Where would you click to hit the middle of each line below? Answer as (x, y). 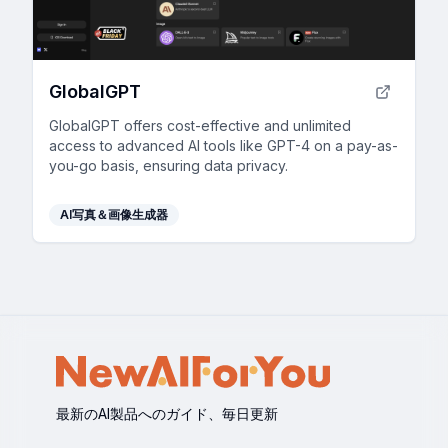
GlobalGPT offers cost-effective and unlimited (200, 125)
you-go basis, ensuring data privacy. (168, 165)
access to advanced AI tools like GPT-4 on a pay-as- (223, 145)
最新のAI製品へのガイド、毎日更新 (167, 413)
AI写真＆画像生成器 (114, 214)
